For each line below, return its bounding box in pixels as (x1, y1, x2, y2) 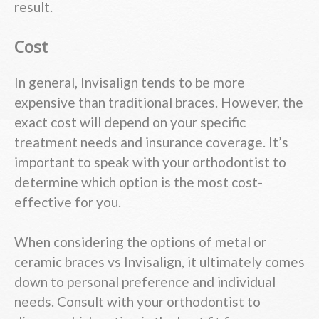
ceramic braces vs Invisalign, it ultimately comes (14, 253, 305, 271)
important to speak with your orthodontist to (14, 153, 286, 170)
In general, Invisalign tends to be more (14, 73, 245, 90)
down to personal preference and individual (14, 273, 276, 291)
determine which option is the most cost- (14, 173, 263, 190)
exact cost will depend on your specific (14, 113, 246, 130)
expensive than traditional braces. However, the (14, 93, 303, 110)
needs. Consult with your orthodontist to (14, 293, 261, 310)
